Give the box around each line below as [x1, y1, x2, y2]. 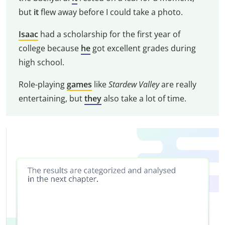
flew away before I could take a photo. [38, 7, 183, 18]
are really [159, 79, 196, 90]
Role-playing [18, 79, 67, 90]
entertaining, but [18, 93, 84, 104]
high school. [18, 57, 64, 68]
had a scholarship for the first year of [38, 29, 180, 40]
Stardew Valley [108, 79, 159, 90]
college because [18, 43, 81, 54]
